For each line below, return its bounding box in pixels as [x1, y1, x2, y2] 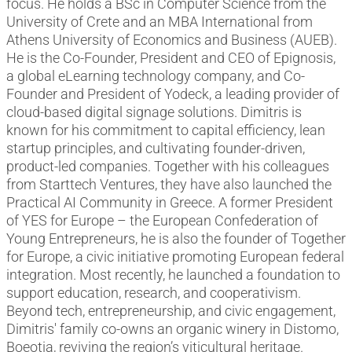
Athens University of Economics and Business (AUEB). [6, 31, 337, 49]
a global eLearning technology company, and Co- [6, 68, 305, 85]
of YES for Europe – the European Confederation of [6, 212, 318, 229]
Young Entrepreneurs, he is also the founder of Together [6, 230, 346, 247]
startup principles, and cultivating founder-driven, [6, 140, 305, 157]
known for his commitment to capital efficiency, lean [6, 122, 325, 139]
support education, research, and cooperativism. [6, 284, 301, 302]
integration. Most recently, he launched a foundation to [6, 266, 340, 284]
